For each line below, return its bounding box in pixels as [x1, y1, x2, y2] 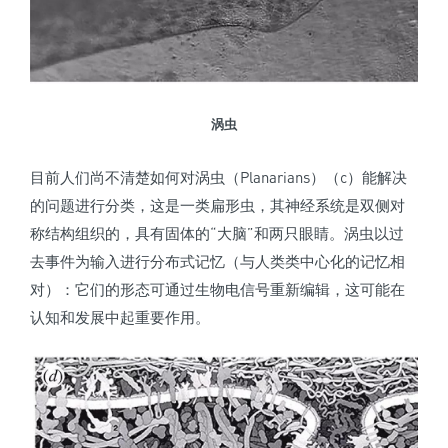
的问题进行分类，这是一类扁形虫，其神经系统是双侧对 [30, 195, 405, 214]
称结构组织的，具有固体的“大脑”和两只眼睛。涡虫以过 [30, 223, 404, 242]
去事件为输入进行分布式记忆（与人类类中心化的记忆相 [30, 251, 405, 270]
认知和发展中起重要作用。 [30, 307, 210, 326]
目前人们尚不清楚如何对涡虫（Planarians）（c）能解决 [30, 167, 407, 186]
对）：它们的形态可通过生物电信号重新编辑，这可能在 [30, 279, 405, 298]
